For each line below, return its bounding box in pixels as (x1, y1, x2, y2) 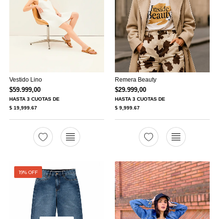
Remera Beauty (115, 76, 157, 83)
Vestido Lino (9, 76, 42, 83)
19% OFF (18, 169, 38, 175)
